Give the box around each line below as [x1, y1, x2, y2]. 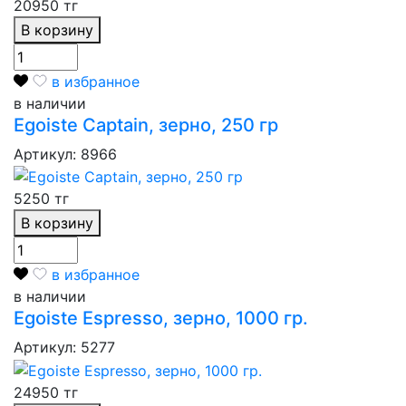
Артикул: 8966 [14, 144, 117, 163]
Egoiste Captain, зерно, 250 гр [14, 113, 278, 136]
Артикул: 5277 [14, 338, 115, 357]
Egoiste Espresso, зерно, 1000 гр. [14, 307, 308, 330]
